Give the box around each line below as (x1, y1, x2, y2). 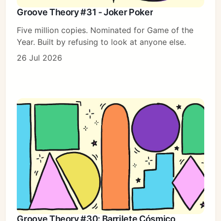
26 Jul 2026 (17, 52, 63, 63)
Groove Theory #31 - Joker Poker (17, 6, 153, 17)
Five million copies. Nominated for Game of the (17, 25, 194, 35)
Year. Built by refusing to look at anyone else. (17, 37, 186, 47)
